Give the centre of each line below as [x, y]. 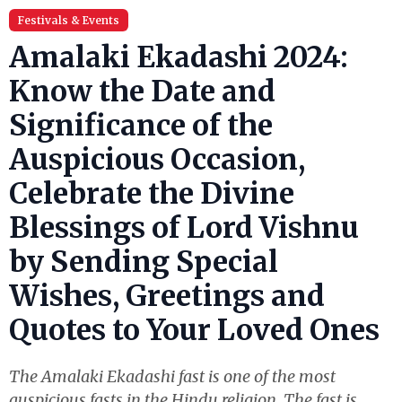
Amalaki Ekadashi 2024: [179, 57]
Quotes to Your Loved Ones [194, 330]
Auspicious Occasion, [157, 160]
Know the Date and [142, 92]
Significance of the [141, 126]
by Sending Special [144, 262]
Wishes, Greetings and [167, 296]
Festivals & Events [69, 20]
